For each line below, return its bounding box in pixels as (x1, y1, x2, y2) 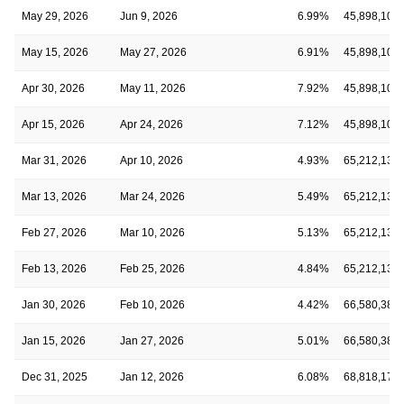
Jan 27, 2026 (120, 334, 184, 347)
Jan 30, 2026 (22, 298, 86, 311)
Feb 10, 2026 (120, 298, 185, 311)
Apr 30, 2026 (22, 81, 85, 95)
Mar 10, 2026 (120, 225, 185, 239)
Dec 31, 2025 (22, 370, 87, 383)
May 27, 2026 (120, 45, 187, 59)
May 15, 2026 (22, 45, 88, 59)
